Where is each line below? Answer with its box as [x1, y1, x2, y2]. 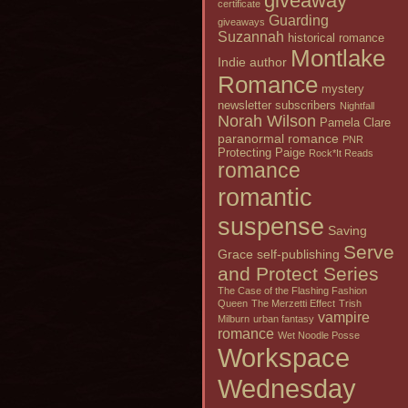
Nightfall [340, 100, 374, 112]
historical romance [288, 32, 384, 46]
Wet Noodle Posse [278, 330, 360, 342]
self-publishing [257, 247, 340, 262]
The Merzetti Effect [251, 298, 335, 310]
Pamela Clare [320, 117, 391, 130]
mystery [321, 83, 364, 97]
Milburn [218, 313, 250, 325]
